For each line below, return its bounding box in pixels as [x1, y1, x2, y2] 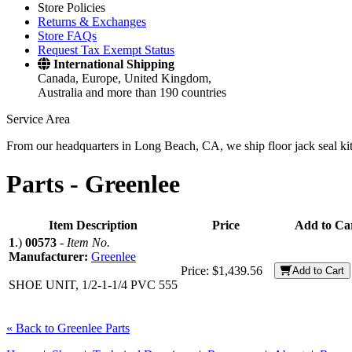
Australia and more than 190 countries [38, 86, 226, 99]
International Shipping [53, 57, 174, 71]
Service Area [6, 112, 70, 126]
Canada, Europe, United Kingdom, [38, 71, 211, 85]
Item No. [67, 235, 110, 249]
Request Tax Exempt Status [38, 43, 174, 57]
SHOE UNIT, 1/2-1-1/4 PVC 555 [9, 277, 178, 291]
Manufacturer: [9, 249, 91, 263]
